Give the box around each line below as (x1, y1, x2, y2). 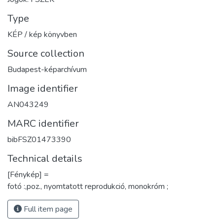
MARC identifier (7, 116, 79, 130)
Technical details (7, 151, 82, 165)
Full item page (22, 203, 73, 215)
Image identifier (7, 81, 78, 95)
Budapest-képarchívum (7, 64, 87, 75)
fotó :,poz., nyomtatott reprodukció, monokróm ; (7, 181, 168, 192)
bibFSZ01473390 (7, 134, 71, 145)
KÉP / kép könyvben (7, 29, 77, 40)
